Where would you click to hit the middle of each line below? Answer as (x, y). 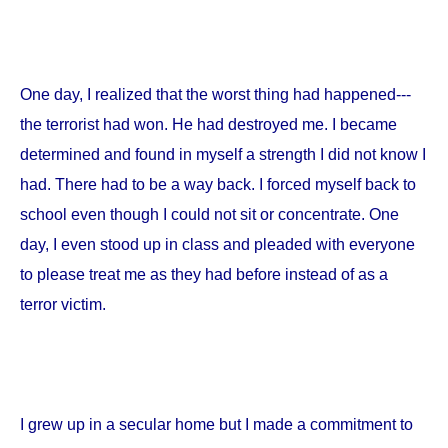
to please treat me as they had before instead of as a (204, 274)
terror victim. (63, 304)
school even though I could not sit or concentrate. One (209, 214)
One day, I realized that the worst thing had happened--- (215, 94)
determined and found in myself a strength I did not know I (223, 154)
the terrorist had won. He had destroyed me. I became (208, 124)
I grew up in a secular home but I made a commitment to (216, 424)
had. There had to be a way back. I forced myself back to (218, 184)
